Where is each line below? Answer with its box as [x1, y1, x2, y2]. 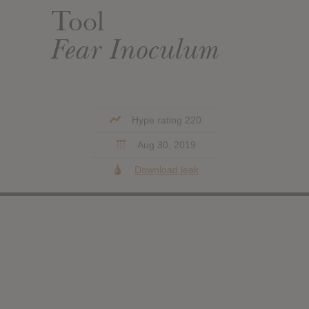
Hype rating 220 [129, 114, 202, 126]
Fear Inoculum [51, 30, 220, 67]
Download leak [134, 163, 199, 175]
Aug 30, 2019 [134, 139, 196, 150]
